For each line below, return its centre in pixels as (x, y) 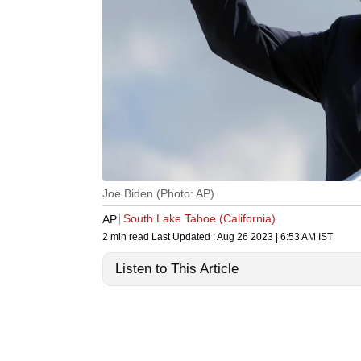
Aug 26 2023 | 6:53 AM (266, 237)
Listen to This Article (177, 269)
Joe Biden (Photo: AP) (158, 194)
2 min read (127, 237)
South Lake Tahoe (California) (199, 219)
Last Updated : (184, 237)
